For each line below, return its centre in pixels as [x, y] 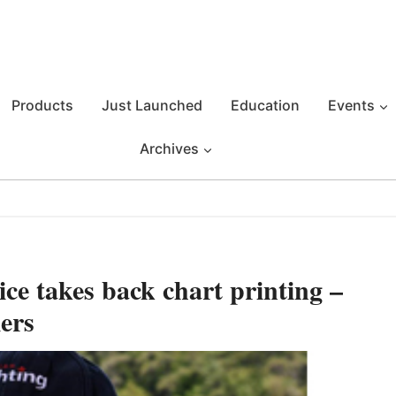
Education [265, 105]
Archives [169, 148]
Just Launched [152, 105]
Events [351, 105]
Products [42, 105]
